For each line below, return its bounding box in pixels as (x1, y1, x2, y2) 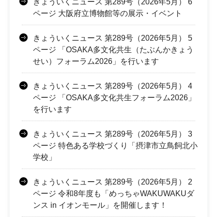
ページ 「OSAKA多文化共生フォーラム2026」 (33, 93, 196, 102)
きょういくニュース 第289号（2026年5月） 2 (33, 177, 192, 186)
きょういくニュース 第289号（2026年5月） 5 (33, 33, 192, 42)
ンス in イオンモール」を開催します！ (33, 201, 167, 209)
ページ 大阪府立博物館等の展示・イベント (33, 9, 182, 17)
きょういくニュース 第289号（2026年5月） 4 (33, 81, 192, 90)
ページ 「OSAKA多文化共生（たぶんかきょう (33, 45, 194, 54)
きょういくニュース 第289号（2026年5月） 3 (33, 129, 192, 138)
